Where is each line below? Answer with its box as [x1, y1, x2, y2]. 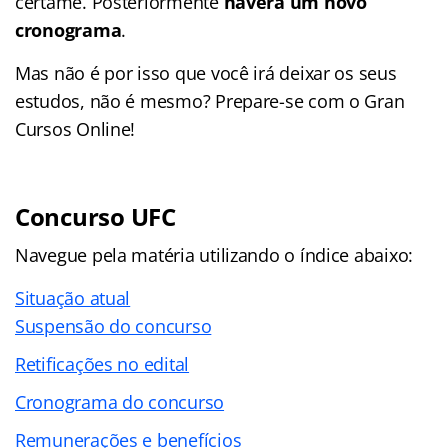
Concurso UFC [15, 199, 176, 233]
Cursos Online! [15, 116, 136, 141]
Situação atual [15, 285, 131, 310]
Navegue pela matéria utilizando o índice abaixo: [15, 242, 414, 267]
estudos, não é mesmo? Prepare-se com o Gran [15, 88, 405, 113]
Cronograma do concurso [15, 389, 225, 414]
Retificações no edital [15, 351, 190, 376]
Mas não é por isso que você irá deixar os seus [15, 60, 397, 85]
